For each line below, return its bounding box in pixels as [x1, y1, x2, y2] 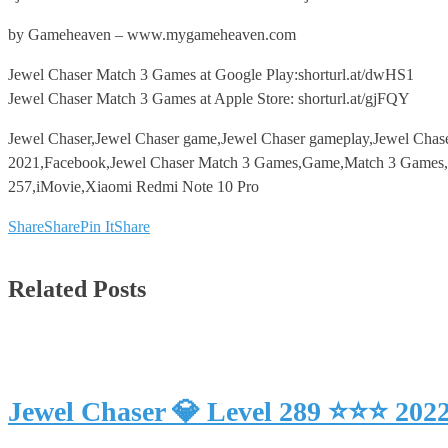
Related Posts [8, 275, 146, 302]
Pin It [80, 217, 114, 235]
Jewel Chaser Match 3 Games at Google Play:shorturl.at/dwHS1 [8, 65, 414, 83]
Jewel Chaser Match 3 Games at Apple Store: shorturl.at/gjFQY [8, 89, 410, 107]
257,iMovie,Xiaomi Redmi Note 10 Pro [8, 177, 259, 195]
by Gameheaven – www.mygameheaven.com [8, 25, 296, 43]
